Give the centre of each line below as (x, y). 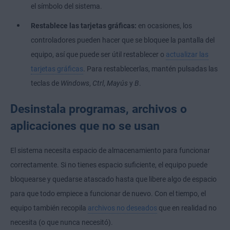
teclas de (46, 83)
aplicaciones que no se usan (85, 126)
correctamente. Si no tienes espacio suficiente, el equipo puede (109, 165)
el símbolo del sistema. (66, 6)
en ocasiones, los (165, 26)
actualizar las (187, 55)
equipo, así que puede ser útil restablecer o (98, 55)
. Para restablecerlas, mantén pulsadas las (150, 69)
